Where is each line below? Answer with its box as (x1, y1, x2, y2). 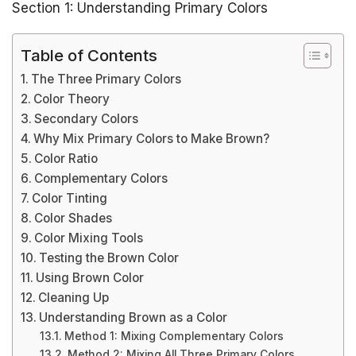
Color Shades (34, 211, 113, 226)
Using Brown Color (36, 270, 145, 285)
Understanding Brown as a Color (39, 310, 228, 325)
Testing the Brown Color (39, 250, 180, 265)
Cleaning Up (38, 290, 110, 305)
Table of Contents (21, 44, 157, 65)
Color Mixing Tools (34, 230, 144, 246)
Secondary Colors (34, 111, 139, 126)
